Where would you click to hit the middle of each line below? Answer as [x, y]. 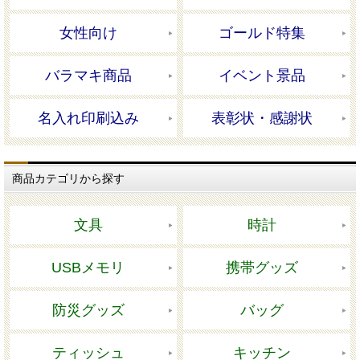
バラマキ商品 [88, 76]
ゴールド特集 [262, 33]
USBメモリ [88, 268]
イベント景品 [262, 76]
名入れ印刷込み [88, 119]
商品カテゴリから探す [68, 179]
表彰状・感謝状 [262, 119]
